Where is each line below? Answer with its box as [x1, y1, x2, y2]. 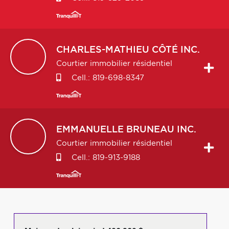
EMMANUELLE [56, 125, 124, 134]
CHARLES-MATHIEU [56, 45, 149, 55]
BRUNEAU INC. [126, 125, 196, 134]
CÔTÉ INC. [152, 45, 200, 55]
